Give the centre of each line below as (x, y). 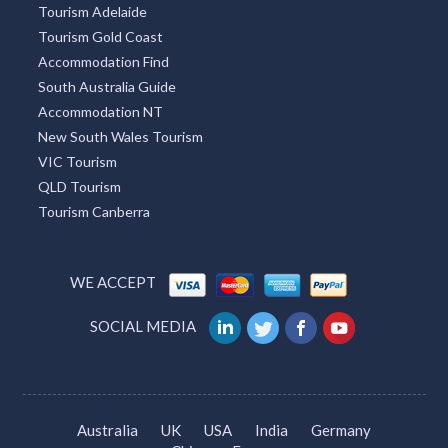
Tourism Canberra (93, 212)
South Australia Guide (106, 87)
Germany (341, 429)
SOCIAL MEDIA (143, 325)
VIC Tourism (77, 162)
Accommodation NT (100, 112)
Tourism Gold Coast (100, 37)
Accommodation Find (103, 62)
